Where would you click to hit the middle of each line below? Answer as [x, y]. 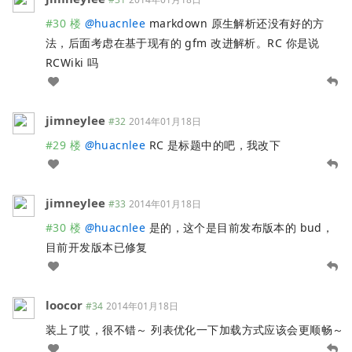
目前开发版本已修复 [97, 247]
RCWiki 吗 [72, 62]
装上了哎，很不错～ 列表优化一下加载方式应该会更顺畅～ [195, 329]
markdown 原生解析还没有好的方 [235, 23]
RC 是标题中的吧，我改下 [213, 145]
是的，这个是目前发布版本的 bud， [240, 227]
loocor [64, 304]
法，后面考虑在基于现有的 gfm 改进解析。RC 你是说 [183, 42]
